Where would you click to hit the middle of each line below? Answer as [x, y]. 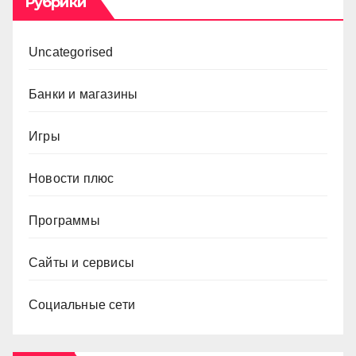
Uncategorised [71, 52]
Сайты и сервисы [81, 262]
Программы [64, 220]
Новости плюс [72, 178]
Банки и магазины [83, 94]
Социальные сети [82, 304]
